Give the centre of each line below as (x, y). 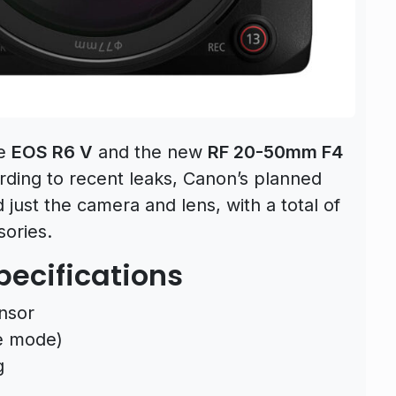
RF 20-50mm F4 (275, 152)
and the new (150, 152)
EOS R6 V (52, 152)
